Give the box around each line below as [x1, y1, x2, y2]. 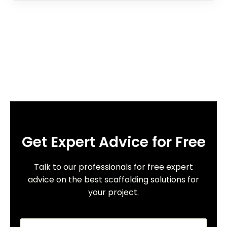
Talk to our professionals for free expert [34, 161, 193, 173]
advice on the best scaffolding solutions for [28, 173, 199, 185]
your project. [88, 186, 139, 198]
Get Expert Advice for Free [21, 132, 206, 152]
